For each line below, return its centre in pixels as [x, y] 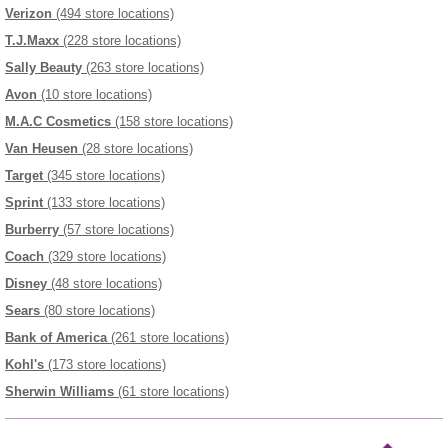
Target [24, 175]
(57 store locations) [116, 229]
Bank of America [56, 337]
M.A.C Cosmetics [58, 121]
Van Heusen [41, 148]
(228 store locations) [120, 40]
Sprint [24, 202]
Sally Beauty [43, 67]
